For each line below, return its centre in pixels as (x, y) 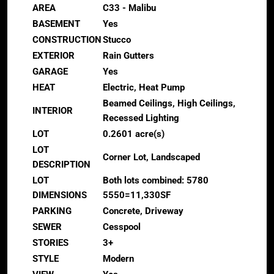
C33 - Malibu (129, 8)
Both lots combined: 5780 (156, 180)
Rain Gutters (128, 56)
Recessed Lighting (141, 118)
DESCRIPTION (61, 165)
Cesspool (122, 227)
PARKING (52, 211)
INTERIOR (53, 111)
